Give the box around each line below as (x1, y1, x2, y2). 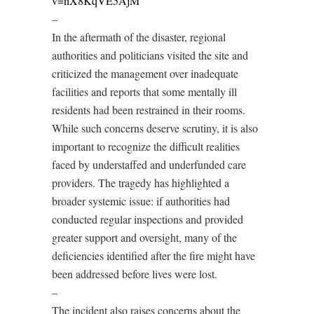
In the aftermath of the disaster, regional (52, 29, 226, 44)
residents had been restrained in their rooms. (52, 102, 245, 117)
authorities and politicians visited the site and (52, 47, 248, 62)
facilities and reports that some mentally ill (52, 83, 237, 99)
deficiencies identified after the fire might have (52, 247, 255, 263)
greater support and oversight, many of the (52, 229, 237, 245)
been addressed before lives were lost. (52, 266, 217, 281)
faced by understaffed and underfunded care (52, 156, 246, 172)
